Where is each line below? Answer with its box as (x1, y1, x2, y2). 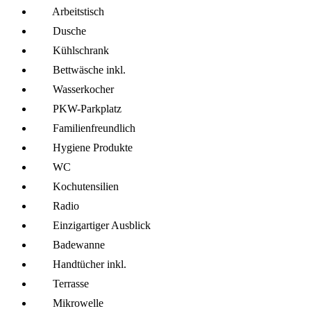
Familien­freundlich (53, 122, 135, 135)
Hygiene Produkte (53, 142, 133, 154)
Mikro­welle (53, 297, 103, 310)
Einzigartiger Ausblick (53, 219, 151, 232)
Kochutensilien (53, 180, 119, 193)
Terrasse (53, 278, 89, 290)
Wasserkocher (53, 83, 114, 96)
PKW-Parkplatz (53, 103, 121, 115)
